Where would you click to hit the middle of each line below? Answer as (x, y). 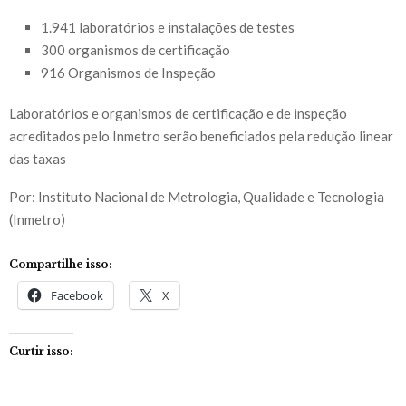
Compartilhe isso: (61, 265)
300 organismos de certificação (135, 50)
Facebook (77, 296)
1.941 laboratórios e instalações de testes (168, 28)
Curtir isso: (41, 352)
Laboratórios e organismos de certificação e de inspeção (178, 114)
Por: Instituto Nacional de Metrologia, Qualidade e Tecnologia (197, 197)
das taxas (38, 159)
